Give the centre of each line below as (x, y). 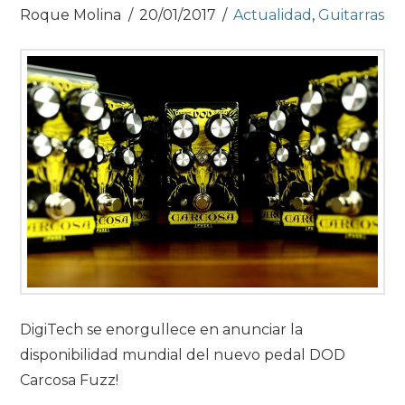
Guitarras (352, 14)
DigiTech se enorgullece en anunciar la (162, 330)
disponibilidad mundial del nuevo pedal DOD (183, 355)
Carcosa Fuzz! (70, 381)
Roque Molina (71, 14)
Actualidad (273, 14)
